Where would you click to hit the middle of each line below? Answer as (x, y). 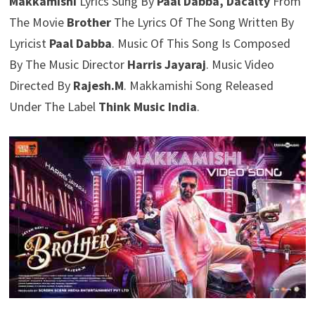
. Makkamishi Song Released (198, 85)
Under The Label (53, 107)
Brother (89, 22)
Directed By (41, 85)
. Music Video (240, 64)
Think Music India (147, 107)
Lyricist (29, 43)
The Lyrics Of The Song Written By (202, 22)
